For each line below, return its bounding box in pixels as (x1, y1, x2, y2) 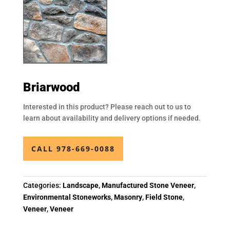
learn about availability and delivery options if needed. (23, 114, 201, 123)
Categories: (23, 181, 63, 190)
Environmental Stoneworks (23, 193, 111, 202)
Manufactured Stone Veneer (101, 181, 194, 190)
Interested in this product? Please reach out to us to (23, 103, 191, 111)
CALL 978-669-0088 (31, 144, 115, 154)
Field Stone (145, 193, 183, 202)
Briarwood (23, 80, 80, 95)
